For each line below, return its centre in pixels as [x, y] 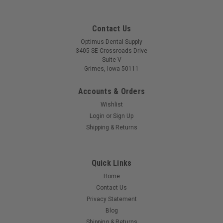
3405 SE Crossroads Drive [111, 51]
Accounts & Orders [111, 92]
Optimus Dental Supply [111, 42]
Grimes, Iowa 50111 [111, 69]
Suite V [111, 60]
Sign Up [123, 116]
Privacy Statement [111, 199]
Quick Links [111, 163]
